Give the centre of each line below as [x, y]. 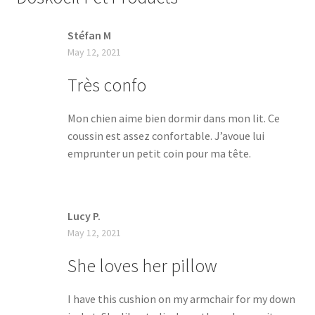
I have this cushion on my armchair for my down [181, 299]
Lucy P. [84, 216]
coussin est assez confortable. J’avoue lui [166, 135]
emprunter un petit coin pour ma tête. [159, 153]
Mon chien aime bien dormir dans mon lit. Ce [173, 118]
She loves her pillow [142, 266]
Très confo [107, 85]
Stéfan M [89, 35]
